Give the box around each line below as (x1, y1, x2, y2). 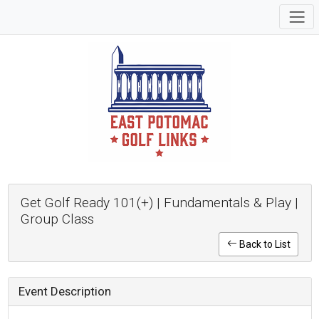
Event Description (18, 283, 111, 298)
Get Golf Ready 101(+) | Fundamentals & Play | (21, 194, 298, 211)
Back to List (236, 238, 291, 250)
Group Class (21, 211, 94, 228)
